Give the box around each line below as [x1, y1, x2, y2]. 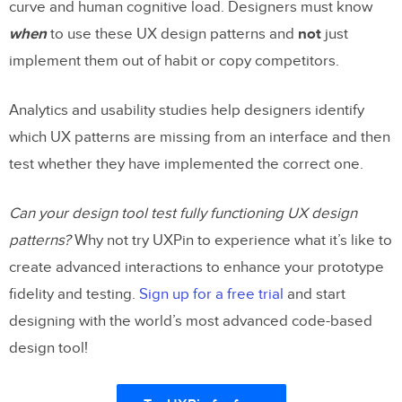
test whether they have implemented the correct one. [9, 154, 363, 173]
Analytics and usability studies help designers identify [9, 100, 364, 119]
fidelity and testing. [9, 284, 139, 303]
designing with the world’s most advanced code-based [9, 311, 372, 330]
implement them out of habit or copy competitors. [9, 51, 339, 70]
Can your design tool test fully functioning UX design [9, 204, 357, 223]
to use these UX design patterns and [47, 24, 298, 43]
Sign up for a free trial [139, 284, 284, 303]
